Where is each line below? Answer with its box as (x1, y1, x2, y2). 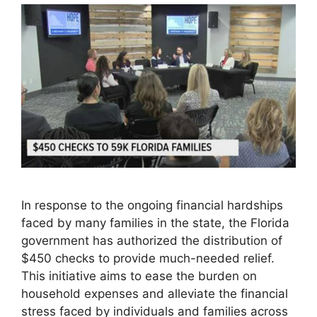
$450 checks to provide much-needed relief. (21, 250, 275, 265)
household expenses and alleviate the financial (21, 286, 288, 301)
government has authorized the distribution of (21, 233, 282, 248)
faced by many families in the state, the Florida (21, 215, 289, 230)
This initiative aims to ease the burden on (21, 268, 257, 283)
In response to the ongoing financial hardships (21, 197, 283, 212)
